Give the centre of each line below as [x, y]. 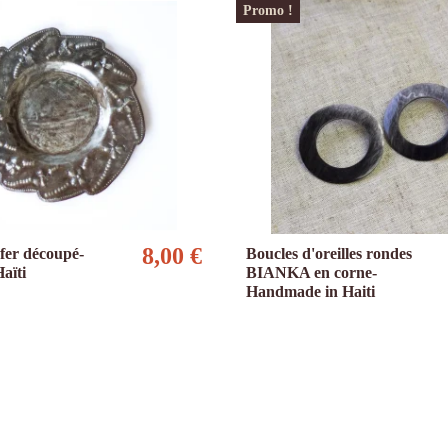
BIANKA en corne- [311, 273]
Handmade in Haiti [310, 292]
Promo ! [268, 11]
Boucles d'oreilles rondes [329, 254]
